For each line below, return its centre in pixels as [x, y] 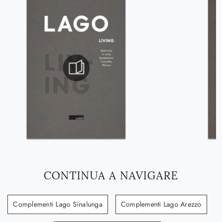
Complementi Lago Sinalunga [58, 204]
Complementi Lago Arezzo [161, 204]
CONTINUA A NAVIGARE [111, 175]
